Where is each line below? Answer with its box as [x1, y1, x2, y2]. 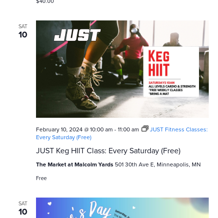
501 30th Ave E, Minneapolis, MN [114, 160, 201, 169]
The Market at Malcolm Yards [36, 160, 115, 169]
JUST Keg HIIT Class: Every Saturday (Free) [36, 145, 181, 156]
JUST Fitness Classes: [149, 125, 208, 134]
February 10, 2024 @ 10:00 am [36, 125, 113, 134]
